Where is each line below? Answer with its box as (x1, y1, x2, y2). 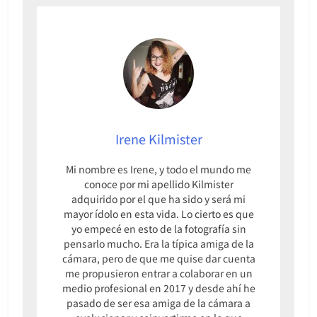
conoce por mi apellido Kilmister (83, 177, 234, 192)
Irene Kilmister (115, 129, 202, 149)
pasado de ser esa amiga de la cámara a (67, 296, 250, 311)
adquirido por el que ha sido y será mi (71, 192, 246, 207)
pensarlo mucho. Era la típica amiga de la (63, 236, 254, 251)
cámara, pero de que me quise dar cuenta (62, 251, 255, 266)
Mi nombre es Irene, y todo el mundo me (66, 162, 251, 177)
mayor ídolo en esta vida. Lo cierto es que (63, 207, 254, 221)
